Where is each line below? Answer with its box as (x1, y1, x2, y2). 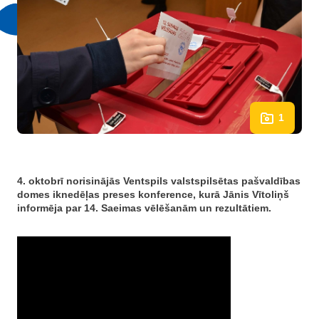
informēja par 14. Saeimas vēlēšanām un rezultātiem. (17, 202, 271, 214)
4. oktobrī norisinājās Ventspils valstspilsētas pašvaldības (17, 175, 300, 187)
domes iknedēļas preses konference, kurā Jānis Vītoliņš (17, 189, 289, 200)
